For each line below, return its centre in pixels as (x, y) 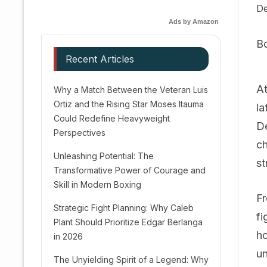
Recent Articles (100, 59)
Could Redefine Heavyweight (112, 118)
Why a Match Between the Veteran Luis (131, 90)
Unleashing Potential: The (104, 156)
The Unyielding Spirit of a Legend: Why (131, 260)
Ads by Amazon (194, 21)
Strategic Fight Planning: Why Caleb (124, 208)
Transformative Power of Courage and (130, 170)
